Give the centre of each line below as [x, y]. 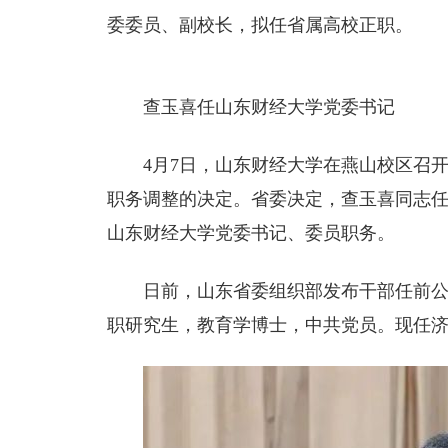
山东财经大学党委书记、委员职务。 [251, 233]
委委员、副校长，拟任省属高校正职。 [260, 25]
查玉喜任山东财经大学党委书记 [269, 107]
